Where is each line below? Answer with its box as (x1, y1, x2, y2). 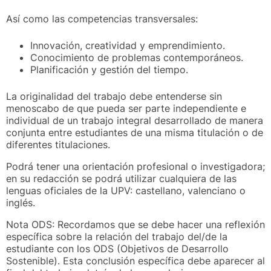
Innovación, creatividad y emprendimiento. (30, 39, 225, 51)
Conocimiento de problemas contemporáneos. (30, 51, 243, 64)
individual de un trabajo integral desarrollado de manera (6, 114, 263, 126)
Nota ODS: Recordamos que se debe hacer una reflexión (6, 218, 265, 230)
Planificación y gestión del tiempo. (30, 63, 188, 76)
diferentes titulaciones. (6, 138, 110, 151)
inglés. (6, 196, 35, 209)
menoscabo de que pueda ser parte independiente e (6, 102, 246, 114)
